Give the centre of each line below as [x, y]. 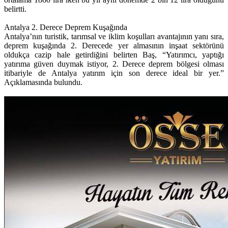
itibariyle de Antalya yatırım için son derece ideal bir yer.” [114, 73]
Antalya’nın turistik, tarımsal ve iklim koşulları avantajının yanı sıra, [114, 37]
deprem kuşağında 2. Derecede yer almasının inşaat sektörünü [114, 46]
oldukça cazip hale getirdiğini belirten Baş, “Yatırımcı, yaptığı [114, 55]
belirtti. [15, 9]
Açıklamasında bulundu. [43, 82]
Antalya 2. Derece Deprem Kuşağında [66, 27]
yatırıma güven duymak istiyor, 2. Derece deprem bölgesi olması [114, 64]
